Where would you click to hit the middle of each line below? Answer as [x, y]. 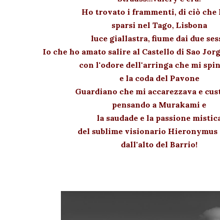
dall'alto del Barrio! [159, 144]
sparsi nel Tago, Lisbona [159, 25]
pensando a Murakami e [159, 104]
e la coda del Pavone [159, 78]
